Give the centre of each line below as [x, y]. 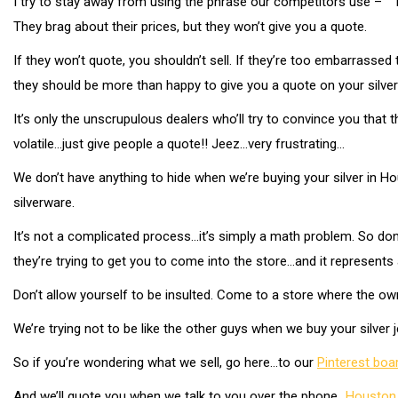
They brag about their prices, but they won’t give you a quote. [190, 27]
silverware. [44, 203]
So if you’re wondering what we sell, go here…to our [165, 362]
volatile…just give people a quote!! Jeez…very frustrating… [179, 144]
